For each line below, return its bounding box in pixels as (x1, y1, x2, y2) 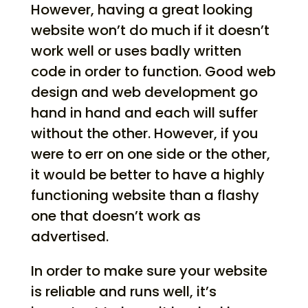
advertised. (30, 227, 109, 247)
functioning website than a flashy (30, 186, 259, 206)
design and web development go (30, 82, 258, 102)
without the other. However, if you (30, 124, 258, 144)
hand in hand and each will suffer (30, 103, 258, 123)
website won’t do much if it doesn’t (30, 21, 269, 41)
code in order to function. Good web (30, 62, 276, 82)
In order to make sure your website (30, 261, 267, 281)
